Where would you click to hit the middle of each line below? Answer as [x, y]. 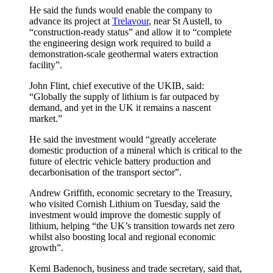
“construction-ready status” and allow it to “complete [130, 32]
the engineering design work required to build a [120, 43]
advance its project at [71, 21]
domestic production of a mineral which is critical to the [136, 150]
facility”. [46, 65]
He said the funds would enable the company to [121, 10]
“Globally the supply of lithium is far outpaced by [124, 96]
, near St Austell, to [185, 21]
